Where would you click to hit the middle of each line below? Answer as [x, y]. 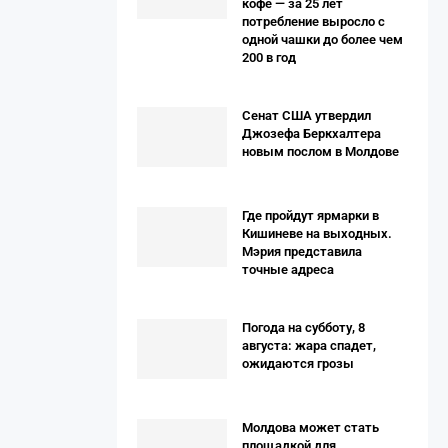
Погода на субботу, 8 [303, 327]
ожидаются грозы [298, 363]
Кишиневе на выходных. [317, 233]
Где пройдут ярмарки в [310, 215]
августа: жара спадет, [309, 345]
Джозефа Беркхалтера [311, 133]
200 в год [269, 57]
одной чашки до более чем [322, 39]
